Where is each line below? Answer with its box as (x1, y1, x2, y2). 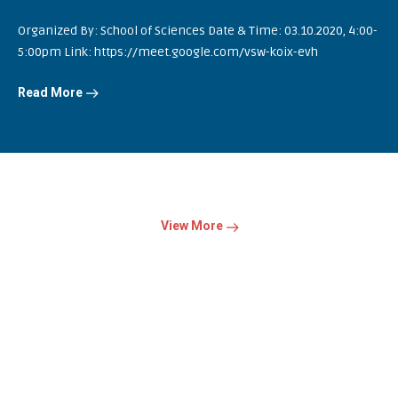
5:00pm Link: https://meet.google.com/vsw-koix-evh (18, 44, 318, 60)
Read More (18, 84, 85, 99)
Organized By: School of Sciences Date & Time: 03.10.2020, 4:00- (18, 22, 378, 38)
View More (160, 219, 226, 234)
